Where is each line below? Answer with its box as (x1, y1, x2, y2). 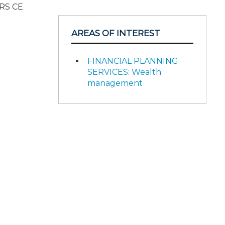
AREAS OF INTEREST (71, 28, 160, 38)
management (87, 78, 143, 88)
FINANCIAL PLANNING (87, 56, 178, 66)
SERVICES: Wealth (87, 67, 161, 77)
